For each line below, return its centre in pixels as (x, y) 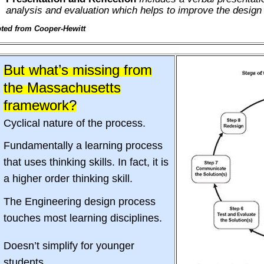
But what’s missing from (78, 70)
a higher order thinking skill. (68, 179)
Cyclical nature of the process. (75, 123)
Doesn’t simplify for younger (69, 245)
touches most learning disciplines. (83, 218)
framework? (40, 105)
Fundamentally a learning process (83, 146)
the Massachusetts (62, 88)
